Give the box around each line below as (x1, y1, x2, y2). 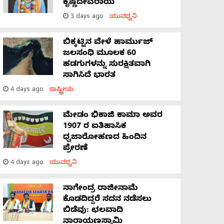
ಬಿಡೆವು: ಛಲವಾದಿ (63, 205, 123, 217)
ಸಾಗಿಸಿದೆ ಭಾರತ (63, 70, 115, 82)
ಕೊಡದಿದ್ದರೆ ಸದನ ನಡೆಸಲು (63, 194, 151, 206)
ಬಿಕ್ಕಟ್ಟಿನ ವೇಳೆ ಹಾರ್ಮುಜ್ (63, 37, 153, 49)
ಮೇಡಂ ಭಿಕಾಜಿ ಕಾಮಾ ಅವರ (63, 110, 162, 122)
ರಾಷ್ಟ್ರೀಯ (49, 86, 73, 95)
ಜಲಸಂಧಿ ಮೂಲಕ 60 (63, 48, 136, 60)
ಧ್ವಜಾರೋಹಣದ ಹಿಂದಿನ (63, 132, 146, 144)
